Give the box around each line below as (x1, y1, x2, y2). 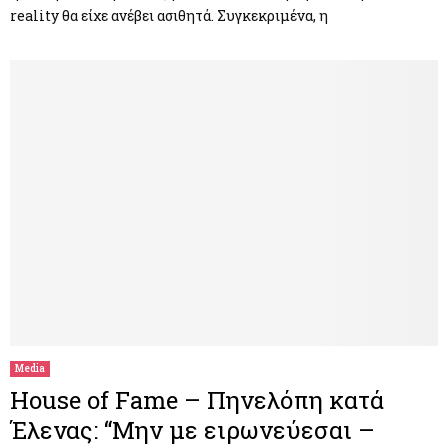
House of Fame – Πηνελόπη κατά (10, 383, 384, 416)
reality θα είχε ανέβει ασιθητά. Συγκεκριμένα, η (10, 6, 328, 26)
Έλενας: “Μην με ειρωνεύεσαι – (10, 413, 375, 446)
